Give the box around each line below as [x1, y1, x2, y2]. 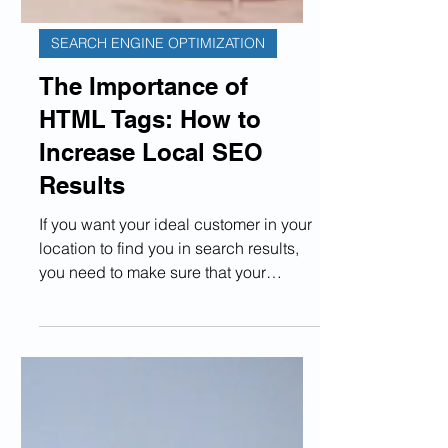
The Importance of [39, 192, 248, 220]
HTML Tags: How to [39, 225, 261, 253]
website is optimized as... [39, 406, 219, 426]
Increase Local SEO [39, 258, 263, 286]
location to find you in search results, [39, 358, 299, 378]
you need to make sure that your [39, 382, 266, 402]
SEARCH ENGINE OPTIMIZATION [51, 154, 265, 172]
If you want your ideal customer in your [39, 334, 312, 354]
